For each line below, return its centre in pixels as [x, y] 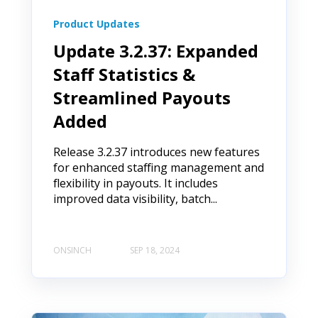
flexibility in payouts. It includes [136, 183]
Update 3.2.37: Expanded [156, 50]
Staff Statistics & [124, 74]
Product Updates [97, 23]
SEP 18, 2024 [155, 251]
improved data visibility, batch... [135, 198]
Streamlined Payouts [142, 97]
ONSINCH [72, 251]
